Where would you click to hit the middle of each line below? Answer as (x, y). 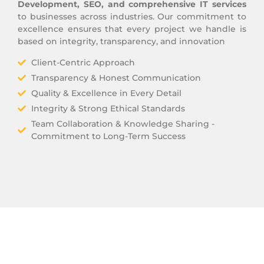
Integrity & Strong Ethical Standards (108, 108)
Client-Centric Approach (83, 62)
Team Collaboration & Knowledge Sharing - (123, 123)
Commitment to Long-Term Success (108, 136)
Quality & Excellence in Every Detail (106, 93)
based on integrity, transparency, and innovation (121, 42)
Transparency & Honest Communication (116, 77)
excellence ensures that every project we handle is (132, 29)
